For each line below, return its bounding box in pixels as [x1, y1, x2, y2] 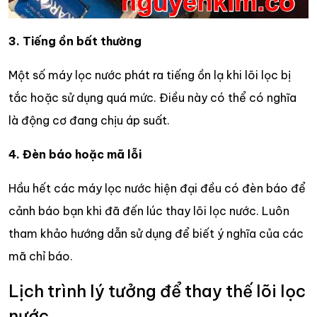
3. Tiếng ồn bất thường [8, 34, 142, 49]
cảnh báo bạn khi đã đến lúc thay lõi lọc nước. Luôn [8, 204, 289, 219]
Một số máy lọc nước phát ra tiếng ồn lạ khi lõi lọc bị [8, 68, 291, 83]
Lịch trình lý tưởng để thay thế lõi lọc [8, 281, 306, 302]
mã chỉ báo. [8, 249, 73, 264]
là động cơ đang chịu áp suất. [8, 113, 170, 128]
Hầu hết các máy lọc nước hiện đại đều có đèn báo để [8, 181, 306, 196]
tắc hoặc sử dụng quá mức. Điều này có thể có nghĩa [8, 91, 296, 105]
